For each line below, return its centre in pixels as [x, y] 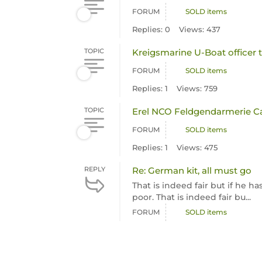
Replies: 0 [151, 29]
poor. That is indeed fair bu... [192, 197]
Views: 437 [200, 29]
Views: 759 [197, 88]
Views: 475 [197, 147]
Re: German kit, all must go [192, 170]
